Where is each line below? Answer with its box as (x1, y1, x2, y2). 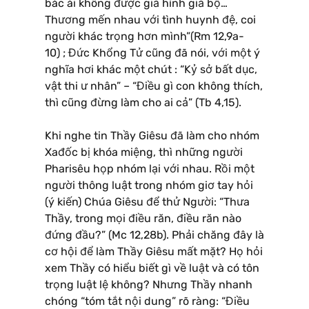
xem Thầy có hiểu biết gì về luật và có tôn (45, 261, 259, 275)
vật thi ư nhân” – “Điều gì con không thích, (45, 79, 263, 92)
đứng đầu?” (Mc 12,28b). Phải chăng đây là (45, 228, 264, 241)
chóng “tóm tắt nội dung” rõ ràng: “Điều (45, 294, 250, 308)
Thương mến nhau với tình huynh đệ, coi (45, 12, 256, 26)
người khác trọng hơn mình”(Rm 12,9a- (45, 29, 244, 43)
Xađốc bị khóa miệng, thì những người (45, 145, 243, 159)
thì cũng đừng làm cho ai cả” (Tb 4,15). (45, 95, 241, 109)
